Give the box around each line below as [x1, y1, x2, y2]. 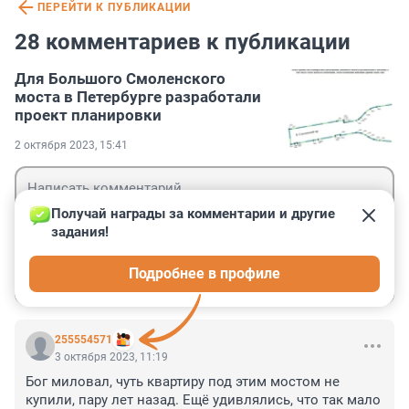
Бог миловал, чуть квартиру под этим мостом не [26, 373, 340, 391]
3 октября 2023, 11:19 [55, 351, 168, 364]
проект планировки [15, 106, 162, 125]
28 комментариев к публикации [15, 29, 351, 56]
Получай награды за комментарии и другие [51, 205, 339, 223]
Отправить [297, 268, 371, 287]
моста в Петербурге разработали [15, 88, 261, 107]
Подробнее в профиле [129, 265, 280, 283]
